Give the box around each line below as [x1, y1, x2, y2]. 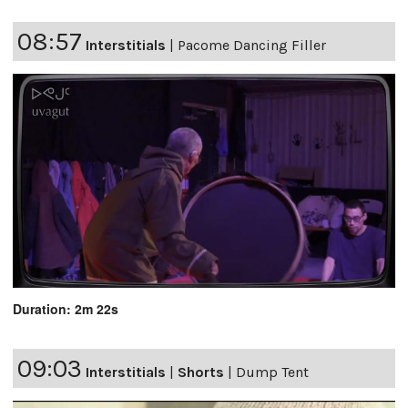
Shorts [178, 363, 224, 382]
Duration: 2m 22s [13, 300, 118, 319]
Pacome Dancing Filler [178, 36, 326, 54]
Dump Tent [236, 363, 309, 382]
